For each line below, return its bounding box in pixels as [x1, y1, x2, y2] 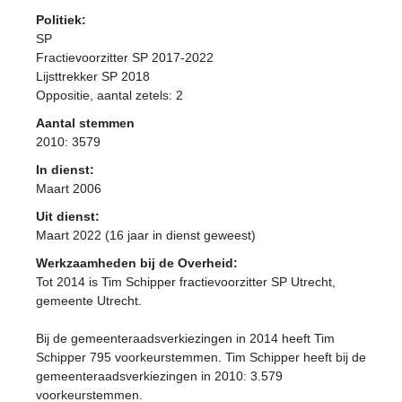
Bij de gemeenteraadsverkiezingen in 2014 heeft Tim [36, 331, 335, 345]
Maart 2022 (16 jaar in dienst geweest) [36, 228, 256, 242]
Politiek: [36, 13, 86, 27]
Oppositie [36, 88, 90, 102]
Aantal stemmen [36, 116, 135, 130]
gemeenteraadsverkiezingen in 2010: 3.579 [36, 369, 283, 383]
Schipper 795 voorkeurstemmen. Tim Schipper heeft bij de [36, 350, 366, 364]
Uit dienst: [36, 209, 100, 223]
